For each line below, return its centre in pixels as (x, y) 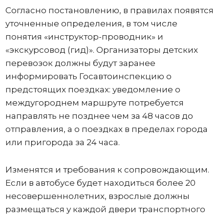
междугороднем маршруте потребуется (94, 102)
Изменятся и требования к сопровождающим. (107, 169)
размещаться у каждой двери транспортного (105, 209)
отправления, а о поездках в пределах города (106, 129)
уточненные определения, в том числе (91, 23)
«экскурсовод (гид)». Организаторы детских (101, 50)
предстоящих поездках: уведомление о (93, 89)
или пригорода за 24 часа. (62, 142)
